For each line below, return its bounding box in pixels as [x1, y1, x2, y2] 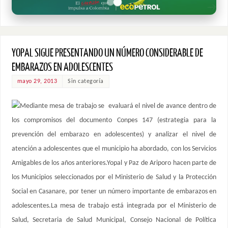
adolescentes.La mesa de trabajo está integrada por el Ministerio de [11, 202, 217, 210]
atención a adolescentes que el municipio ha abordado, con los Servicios [11, 145, 217, 153]
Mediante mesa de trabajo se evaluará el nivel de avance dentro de [19, 102, 217, 110]
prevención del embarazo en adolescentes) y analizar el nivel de [11, 131, 217, 139]
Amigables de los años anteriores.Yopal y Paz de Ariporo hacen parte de [11, 159, 217, 167]
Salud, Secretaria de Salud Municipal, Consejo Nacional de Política [11, 216, 217, 224]
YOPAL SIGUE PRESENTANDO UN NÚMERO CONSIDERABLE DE [11, 47, 203, 60]
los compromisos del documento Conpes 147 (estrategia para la [11, 117, 217, 125]
